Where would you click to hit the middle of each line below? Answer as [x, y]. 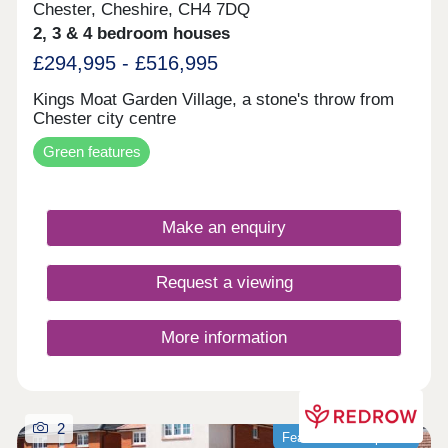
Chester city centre [105, 119]
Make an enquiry [224, 227]
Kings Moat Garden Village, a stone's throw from [214, 100]
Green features [91, 151]
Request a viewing [224, 283]
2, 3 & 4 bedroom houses [132, 33]
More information [224, 338]
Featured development [346, 438]
